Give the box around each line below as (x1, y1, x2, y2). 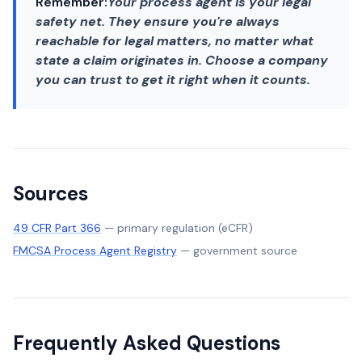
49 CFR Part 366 (13, 221, 101, 235)
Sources (13, 181, 88, 206)
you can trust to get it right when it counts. (36, 71, 310, 88)
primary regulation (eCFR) (117, 221, 253, 235)
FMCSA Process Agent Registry (13, 243, 177, 258)
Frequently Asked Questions (13, 330, 280, 356)
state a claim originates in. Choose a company (36, 52, 328, 69)
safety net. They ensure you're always (36, 13, 280, 30)
